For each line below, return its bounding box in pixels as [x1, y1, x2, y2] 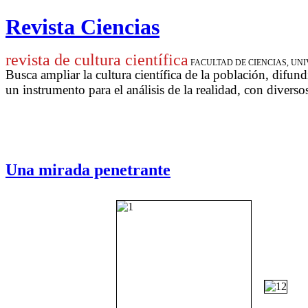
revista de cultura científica [5, 50, 188, 69]
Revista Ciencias [5, 14, 159, 40]
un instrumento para [5, 82, 114, 97]
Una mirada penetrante [5, 160, 170, 179]
